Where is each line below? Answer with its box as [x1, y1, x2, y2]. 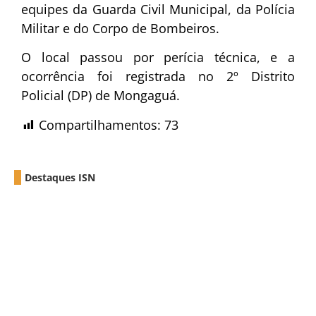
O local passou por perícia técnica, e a [21, 49, 295, 66]
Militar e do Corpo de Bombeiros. [21, 20, 219, 37]
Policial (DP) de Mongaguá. [21, 87, 180, 104]
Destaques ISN [25, 170, 95, 184]
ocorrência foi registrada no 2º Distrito [21, 68, 295, 85]
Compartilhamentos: [39, 116, 161, 133]
